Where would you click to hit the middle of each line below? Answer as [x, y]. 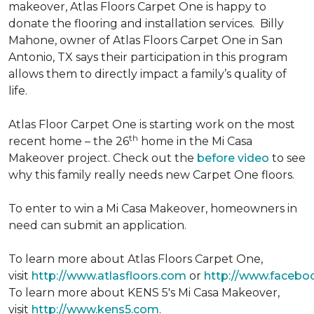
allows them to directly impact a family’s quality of [148, 74]
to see [289, 158]
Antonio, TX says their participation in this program [148, 57]
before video [234, 158]
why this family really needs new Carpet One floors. [151, 175]
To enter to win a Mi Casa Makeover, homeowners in [153, 209]
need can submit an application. [97, 225]
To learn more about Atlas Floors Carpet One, [136, 259]
